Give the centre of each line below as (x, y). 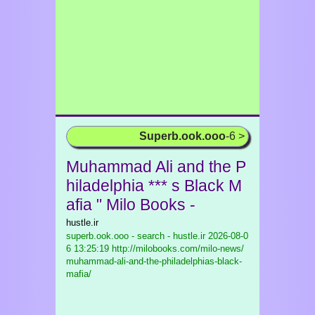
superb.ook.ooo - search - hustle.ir (136, 236)
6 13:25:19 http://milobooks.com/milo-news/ (155, 249)
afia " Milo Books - (131, 205)
